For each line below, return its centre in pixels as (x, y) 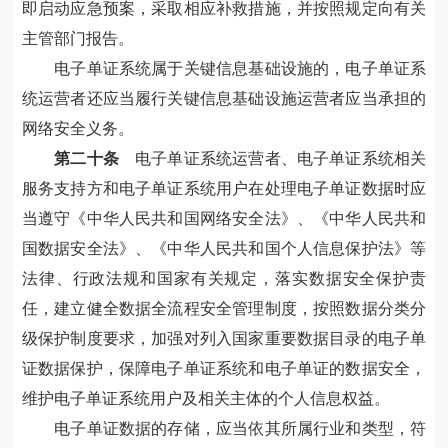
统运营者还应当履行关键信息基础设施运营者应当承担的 (224, 99)
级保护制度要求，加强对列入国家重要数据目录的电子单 (224, 339)
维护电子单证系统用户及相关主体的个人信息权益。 (205, 399)
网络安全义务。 (77, 129)
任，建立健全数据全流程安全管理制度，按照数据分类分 (224, 309)
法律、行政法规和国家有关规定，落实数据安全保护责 (224, 279)
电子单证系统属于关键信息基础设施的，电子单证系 (240, 69)
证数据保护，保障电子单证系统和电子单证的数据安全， (224, 369)
